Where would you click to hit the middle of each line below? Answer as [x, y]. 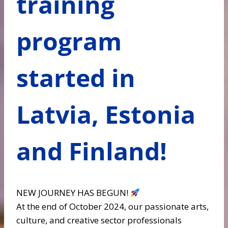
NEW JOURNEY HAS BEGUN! [73, 193]
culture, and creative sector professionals [99, 220]
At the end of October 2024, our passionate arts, [112, 206]
